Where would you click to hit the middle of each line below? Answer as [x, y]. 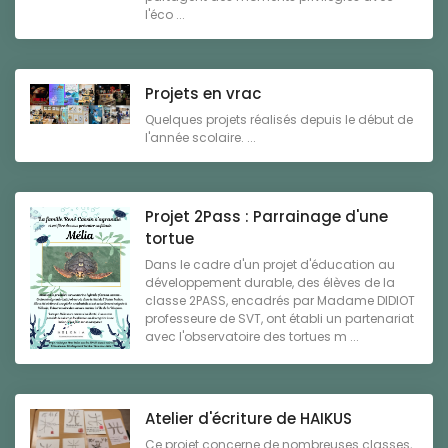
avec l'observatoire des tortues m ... [252, 337]
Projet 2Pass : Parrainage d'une [266, 217]
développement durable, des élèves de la [270, 283]
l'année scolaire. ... [200, 138]
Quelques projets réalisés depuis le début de [279, 120]
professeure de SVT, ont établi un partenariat [279, 319]
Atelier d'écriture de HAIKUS [248, 418]
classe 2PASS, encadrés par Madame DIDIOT [280, 301]
